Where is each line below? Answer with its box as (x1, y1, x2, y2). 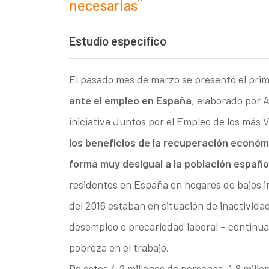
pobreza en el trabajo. (68, 240, 169, 254)
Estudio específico (68, 34, 166, 49)
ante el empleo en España (68, 93, 192, 107)
